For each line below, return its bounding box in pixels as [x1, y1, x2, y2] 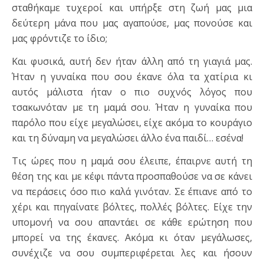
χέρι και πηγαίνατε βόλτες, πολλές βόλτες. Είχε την [12, 200, 252, 213]
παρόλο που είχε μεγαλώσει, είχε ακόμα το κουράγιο [12, 115, 252, 129]
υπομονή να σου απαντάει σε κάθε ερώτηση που [12, 215, 252, 229]
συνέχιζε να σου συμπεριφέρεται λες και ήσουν [12, 246, 252, 259]
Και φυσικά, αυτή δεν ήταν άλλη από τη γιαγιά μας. [12, 54, 252, 68]
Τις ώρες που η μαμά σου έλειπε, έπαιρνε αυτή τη [12, 154, 252, 167]
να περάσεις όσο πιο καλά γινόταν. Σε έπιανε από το [12, 184, 252, 198]
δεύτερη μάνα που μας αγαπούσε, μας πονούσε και [12, 16, 252, 29]
